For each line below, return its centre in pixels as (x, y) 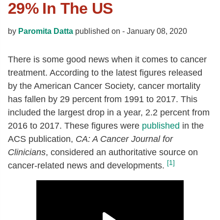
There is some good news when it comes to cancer (107, 59)
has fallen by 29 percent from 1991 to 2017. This (103, 99)
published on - (100, 31)
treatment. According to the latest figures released (105, 73)
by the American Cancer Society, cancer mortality (104, 86)
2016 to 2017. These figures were (75, 126)
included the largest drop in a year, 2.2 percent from (109, 112)
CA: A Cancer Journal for (124, 139)
